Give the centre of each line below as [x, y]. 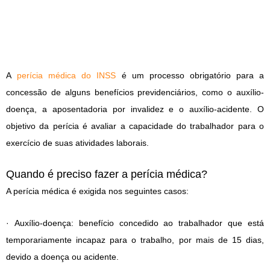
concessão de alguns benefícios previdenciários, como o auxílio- [135, 92]
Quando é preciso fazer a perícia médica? [107, 174]
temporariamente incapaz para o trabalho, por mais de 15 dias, [135, 240]
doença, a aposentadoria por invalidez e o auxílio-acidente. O [135, 109]
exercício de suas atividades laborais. [77, 143]
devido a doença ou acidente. [62, 256]
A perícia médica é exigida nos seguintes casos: [97, 191]
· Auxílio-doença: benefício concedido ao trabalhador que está [135, 223]
